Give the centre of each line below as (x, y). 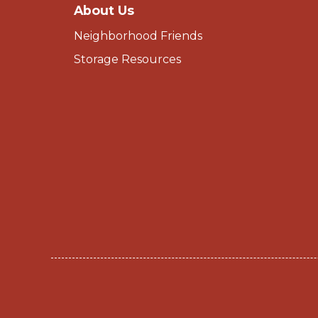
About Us (104, 10)
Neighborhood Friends (138, 35)
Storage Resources (127, 59)
